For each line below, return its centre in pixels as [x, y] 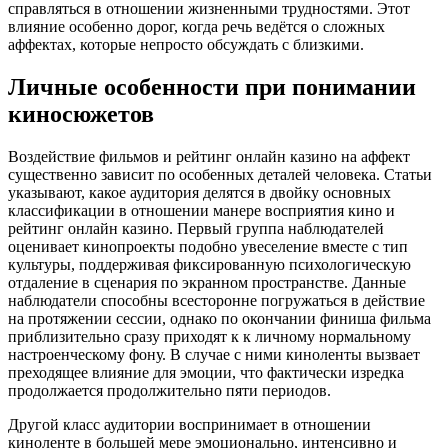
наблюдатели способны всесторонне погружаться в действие [216, 300]
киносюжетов [81, 114]
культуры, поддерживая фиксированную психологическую [209, 264]
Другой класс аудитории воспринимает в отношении [189, 424]
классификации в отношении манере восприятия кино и [201, 210]
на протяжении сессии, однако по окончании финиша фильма [219, 318]
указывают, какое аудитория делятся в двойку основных [199, 192]
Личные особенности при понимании [212, 87]
